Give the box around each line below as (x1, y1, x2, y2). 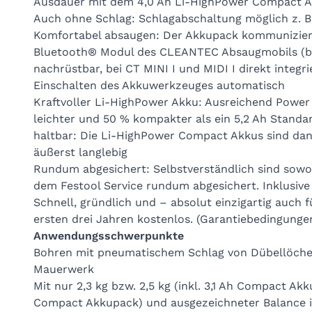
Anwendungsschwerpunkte (33, 229, 184, 242)
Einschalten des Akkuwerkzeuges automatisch (33, 79, 285, 92)
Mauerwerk (33, 263, 94, 276)
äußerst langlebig (33, 146, 127, 159)
